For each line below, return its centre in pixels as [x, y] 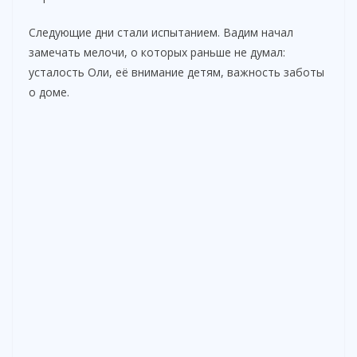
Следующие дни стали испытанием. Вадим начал [161, 32]
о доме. [49, 92]
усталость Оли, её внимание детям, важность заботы [177, 72]
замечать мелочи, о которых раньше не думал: [157, 52]
